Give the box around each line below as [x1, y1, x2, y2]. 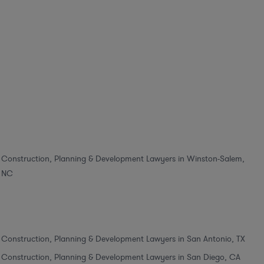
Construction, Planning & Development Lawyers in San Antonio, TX [1, 233, 245, 245]
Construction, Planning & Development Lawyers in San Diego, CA [1, 251, 240, 263]
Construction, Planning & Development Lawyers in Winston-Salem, [1, 153, 245, 164]
